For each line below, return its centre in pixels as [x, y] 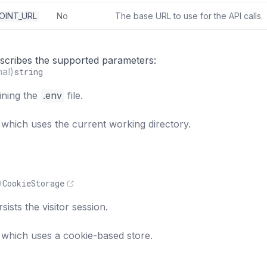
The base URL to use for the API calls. [189, 16]
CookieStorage [33, 183]
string [29, 72]
